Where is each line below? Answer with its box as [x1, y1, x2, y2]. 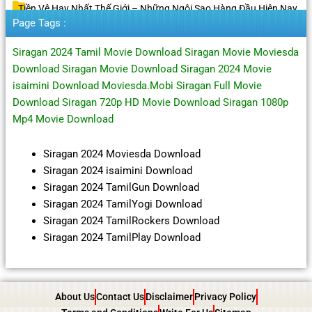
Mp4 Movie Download [12, 113, 114, 126]
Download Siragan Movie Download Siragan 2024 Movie [12, 63, 272, 76]
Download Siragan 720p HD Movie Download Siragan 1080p [12, 96, 288, 109]
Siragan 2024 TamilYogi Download [42, 197, 202, 210]
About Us [54, 290, 95, 302]
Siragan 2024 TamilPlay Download [42, 231, 201, 244]
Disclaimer [145, 290, 193, 302]
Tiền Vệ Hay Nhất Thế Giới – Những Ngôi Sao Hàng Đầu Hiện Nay [17, 2, 297, 14]
